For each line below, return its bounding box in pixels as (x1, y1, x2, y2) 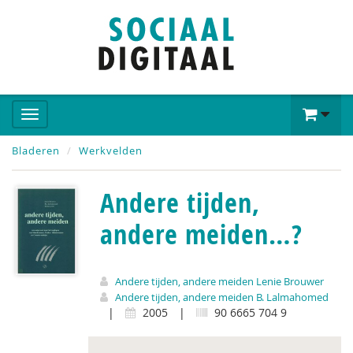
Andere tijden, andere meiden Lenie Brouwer (115, 274, 324, 288)
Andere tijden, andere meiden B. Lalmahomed (115, 290, 329, 304)
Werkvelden (79, 143, 143, 158)
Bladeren (12, 143, 60, 158)
